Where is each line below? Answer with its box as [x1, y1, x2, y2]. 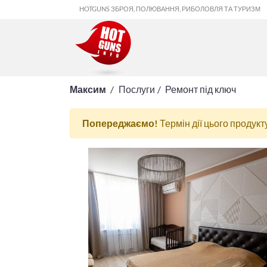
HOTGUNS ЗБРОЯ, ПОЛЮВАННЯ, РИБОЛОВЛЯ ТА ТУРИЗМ [79, 5, 260, 13]
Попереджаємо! [82, 117, 158, 129]
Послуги [118, 83, 155, 95]
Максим [70, 83, 106, 95]
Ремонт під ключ [165, 83, 237, 95]
